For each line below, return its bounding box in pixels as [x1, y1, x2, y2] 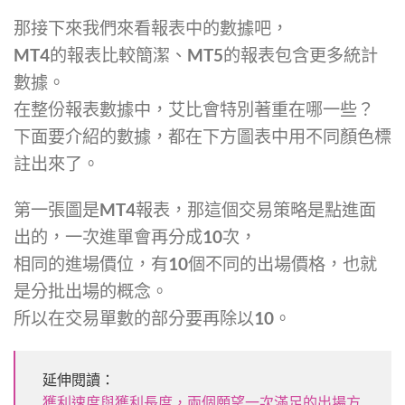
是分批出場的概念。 [14, 279, 168, 301]
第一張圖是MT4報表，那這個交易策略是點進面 [14, 198, 376, 220]
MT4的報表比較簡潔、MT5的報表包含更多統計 [14, 43, 378, 65]
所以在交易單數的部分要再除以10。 [14, 306, 291, 328]
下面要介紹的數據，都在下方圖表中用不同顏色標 [14, 125, 391, 146]
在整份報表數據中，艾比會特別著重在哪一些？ [14, 98, 374, 119]
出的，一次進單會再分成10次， [14, 225, 257, 247]
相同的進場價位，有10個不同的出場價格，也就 [14, 252, 377, 274]
